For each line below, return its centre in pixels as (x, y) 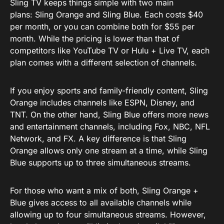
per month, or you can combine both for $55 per (102, 26)
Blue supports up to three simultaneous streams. (100, 162)
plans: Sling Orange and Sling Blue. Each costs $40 (106, 14)
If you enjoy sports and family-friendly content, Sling (109, 90)
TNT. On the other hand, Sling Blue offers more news (109, 114)
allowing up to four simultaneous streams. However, (108, 214)
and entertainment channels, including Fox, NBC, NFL (110, 126)
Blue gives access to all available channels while (101, 202)
